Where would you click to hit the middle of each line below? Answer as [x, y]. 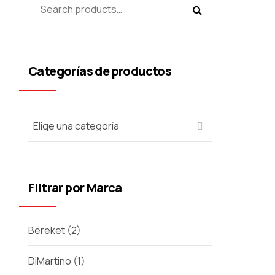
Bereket [47, 230]
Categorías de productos [100, 71]
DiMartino [50, 261]
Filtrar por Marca [75, 187]
